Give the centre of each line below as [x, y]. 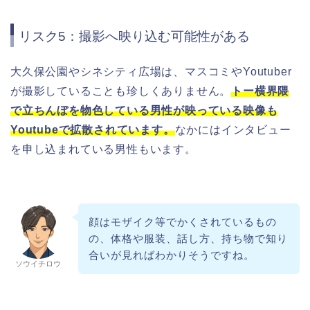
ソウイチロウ [38, 264]
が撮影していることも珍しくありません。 [121, 91]
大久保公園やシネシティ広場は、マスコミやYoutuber [151, 72]
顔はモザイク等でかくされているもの [182, 222]
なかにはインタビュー [233, 130]
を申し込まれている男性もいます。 [103, 149]
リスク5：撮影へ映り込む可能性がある [134, 37]
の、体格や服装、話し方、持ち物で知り [188, 239]
